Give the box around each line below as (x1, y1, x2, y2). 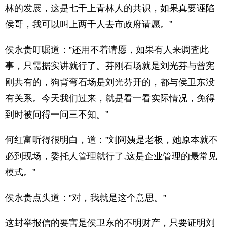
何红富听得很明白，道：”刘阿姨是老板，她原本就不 (5, 135, 218, 145)
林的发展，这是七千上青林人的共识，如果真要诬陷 (5, 3, 215, 13)
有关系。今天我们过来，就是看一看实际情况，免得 (5, 93, 215, 103)
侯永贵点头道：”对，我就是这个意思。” (5, 193, 166, 203)
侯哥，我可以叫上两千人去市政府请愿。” (5, 19, 172, 29)
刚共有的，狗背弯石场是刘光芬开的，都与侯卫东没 (5, 77, 215, 87)
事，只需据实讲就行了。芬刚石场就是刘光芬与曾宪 (5, 61, 215, 71)
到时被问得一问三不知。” (5, 109, 108, 120)
